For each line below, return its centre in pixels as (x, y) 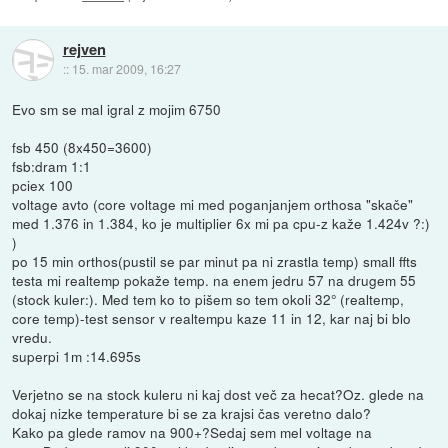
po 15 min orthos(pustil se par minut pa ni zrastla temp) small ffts (215, 261)
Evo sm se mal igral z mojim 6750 (117, 109)
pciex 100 (43, 185)
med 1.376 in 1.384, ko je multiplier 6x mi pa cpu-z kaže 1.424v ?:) (221, 223)
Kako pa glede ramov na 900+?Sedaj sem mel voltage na (192, 432)
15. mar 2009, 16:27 (126, 69)
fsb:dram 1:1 (52, 166)
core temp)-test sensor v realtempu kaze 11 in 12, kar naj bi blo (212, 318)
